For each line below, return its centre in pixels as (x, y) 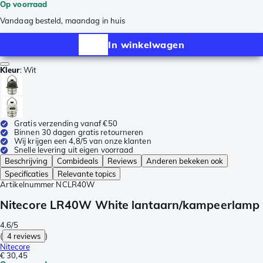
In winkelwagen (146, 44)
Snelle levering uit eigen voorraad (74, 150)
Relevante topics (87, 174)
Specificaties (26, 174)
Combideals (77, 161)
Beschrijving (26, 161)
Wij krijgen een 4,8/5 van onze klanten (83, 141)
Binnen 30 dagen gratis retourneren (79, 132)
